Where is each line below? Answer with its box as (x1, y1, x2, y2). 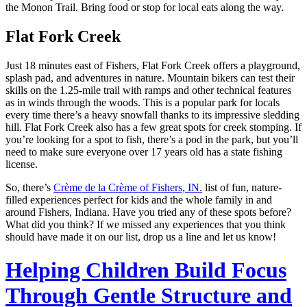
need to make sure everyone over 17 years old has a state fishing (5, 145, 282, 158)
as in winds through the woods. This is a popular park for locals (5, 96, 280, 108)
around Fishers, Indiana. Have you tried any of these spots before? (5, 206, 291, 218)
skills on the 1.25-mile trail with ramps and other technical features (5, 84, 291, 96)
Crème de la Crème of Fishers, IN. (53, 181, 202, 193)
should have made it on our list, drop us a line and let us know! (5, 230, 276, 243)
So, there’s (5, 181, 53, 193)
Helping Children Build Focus (5, 258, 286, 282)
